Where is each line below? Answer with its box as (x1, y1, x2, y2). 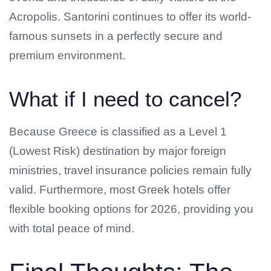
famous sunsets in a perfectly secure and (9, 29, 223, 42)
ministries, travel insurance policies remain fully (9, 164, 252, 177)
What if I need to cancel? (9, 87, 241, 111)
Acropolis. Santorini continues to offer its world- (9, 10, 251, 23)
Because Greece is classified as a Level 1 (9, 125, 227, 139)
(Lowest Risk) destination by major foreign (9, 145, 226, 158)
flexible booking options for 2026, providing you (9, 203, 253, 216)
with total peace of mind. (9, 222, 134, 235)
